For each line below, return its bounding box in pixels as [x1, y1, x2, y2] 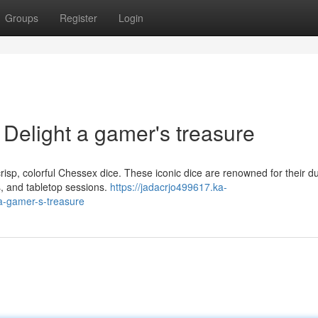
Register [60, 11, 97, 25]
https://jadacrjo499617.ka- [110, 180, 227, 194]
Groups [5, 11, 38, 25]
